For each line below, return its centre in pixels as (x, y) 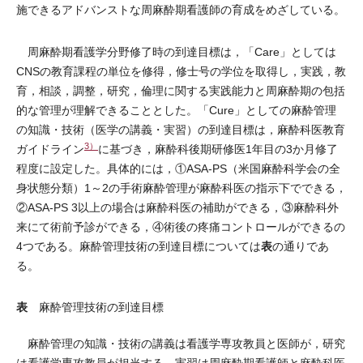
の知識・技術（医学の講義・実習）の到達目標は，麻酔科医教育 (181, 130)
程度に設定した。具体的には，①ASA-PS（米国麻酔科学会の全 (178, 169)
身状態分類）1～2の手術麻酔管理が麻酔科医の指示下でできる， (181, 188)
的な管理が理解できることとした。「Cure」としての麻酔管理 (176, 110)
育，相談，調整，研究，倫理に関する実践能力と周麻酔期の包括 (181, 91)
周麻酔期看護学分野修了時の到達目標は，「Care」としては (176, 52)
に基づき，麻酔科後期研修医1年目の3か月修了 (218, 149)
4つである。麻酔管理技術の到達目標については (139, 246)
